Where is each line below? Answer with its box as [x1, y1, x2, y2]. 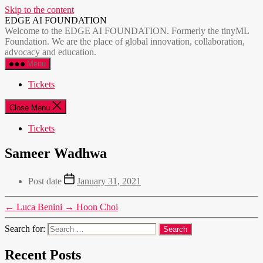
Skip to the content [5, 5, 74, 15]
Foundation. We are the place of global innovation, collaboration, [5, 36, 245, 46]
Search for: [5, 223, 48, 234]
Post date [28, 176, 64, 186]
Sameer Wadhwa [5, 145, 107, 161]
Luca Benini [16, 201, 62, 212]
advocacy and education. [5, 47, 96, 57]
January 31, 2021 [77, 176, 141, 186]
